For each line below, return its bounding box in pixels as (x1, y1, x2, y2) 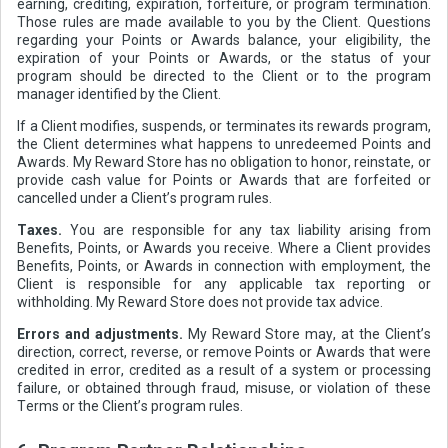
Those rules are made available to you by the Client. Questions (17, 14, 431, 31)
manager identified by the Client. (17, 86, 222, 103)
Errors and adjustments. (17, 326, 184, 343)
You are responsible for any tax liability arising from (62, 222, 431, 239)
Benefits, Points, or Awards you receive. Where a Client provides (17, 240, 431, 257)
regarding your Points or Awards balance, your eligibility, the (17, 32, 431, 49)
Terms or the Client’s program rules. (17, 398, 244, 415)
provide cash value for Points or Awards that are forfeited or (17, 172, 431, 189)
